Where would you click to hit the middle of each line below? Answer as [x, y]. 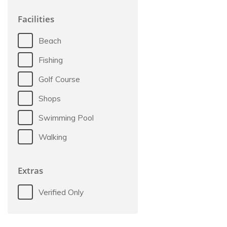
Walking [53, 137]
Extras [30, 171]
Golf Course [60, 79]
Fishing [51, 60]
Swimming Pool [66, 118]
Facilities [36, 19]
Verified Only [61, 192]
